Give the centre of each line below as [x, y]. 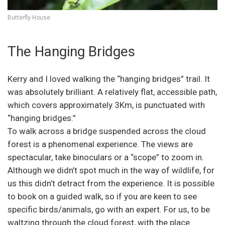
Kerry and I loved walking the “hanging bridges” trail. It [109, 79]
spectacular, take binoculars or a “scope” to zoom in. [106, 157]
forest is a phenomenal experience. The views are [100, 144]
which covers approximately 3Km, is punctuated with [106, 105]
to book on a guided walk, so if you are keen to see [102, 197]
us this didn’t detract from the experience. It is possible [111, 184]
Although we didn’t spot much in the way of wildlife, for [111, 171]
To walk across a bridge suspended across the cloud [107, 131]
